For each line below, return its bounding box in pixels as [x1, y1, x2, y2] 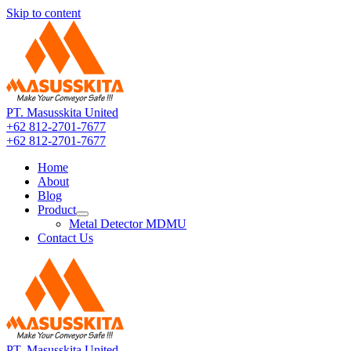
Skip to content [6, 6, 81, 20]
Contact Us [38, 231, 93, 244]
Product [38, 203, 76, 216]
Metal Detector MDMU [69, 217, 186, 230]
